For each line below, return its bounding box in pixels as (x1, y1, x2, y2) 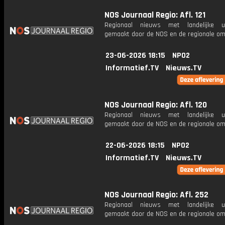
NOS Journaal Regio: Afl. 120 (104, 99, 207, 110)
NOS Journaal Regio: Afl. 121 (104, 10, 205, 21)
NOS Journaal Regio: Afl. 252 (104, 189, 208, 200)
